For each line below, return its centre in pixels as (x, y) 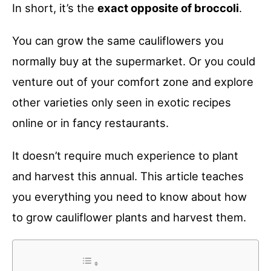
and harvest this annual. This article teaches (128, 176)
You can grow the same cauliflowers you (118, 40)
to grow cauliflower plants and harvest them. (129, 217)
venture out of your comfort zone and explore (133, 81)
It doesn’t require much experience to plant (125, 155)
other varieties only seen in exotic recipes (122, 102)
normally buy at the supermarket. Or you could (134, 61)
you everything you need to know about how (129, 196)
